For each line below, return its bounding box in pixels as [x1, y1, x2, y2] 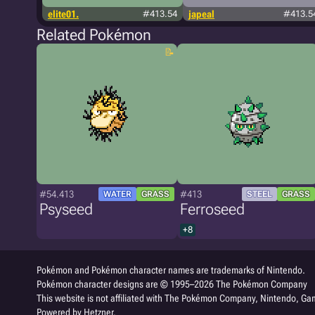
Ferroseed [180, 200, 245, 218]
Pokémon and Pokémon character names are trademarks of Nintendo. [37, 264, 305, 276]
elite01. [48, 8, 79, 20]
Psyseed [39, 200, 93, 218]
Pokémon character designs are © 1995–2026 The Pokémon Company [37, 278, 307, 290]
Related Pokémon [37, 26, 151, 44]
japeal [188, 8, 214, 20]
